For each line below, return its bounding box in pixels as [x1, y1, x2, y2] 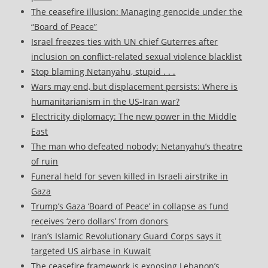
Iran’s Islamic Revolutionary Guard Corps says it [31, 230, 222, 242]
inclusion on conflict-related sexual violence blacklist [31, 51, 242, 63]
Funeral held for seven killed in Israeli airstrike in [31, 170, 229, 182]
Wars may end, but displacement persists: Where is [31, 81, 238, 93]
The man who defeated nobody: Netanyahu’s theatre [31, 141, 243, 153]
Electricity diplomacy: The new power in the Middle [31, 111, 237, 123]
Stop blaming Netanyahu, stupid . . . [31, 66, 176, 78]
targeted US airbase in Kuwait [31, 245, 151, 257]
